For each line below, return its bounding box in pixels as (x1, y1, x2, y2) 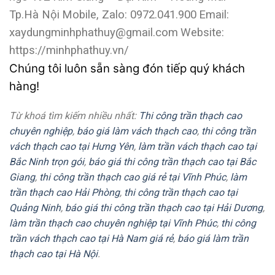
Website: (180, 25, 227, 39)
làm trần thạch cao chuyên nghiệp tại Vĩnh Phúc (9, 217, 217, 229)
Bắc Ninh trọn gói (9, 155, 84, 168)
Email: (199, 7, 229, 21)
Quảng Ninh (9, 201, 61, 214)
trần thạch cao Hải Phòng (9, 186, 120, 198)
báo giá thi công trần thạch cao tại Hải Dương (65, 201, 263, 214)
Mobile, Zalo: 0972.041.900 (62, 7, 196, 21)
